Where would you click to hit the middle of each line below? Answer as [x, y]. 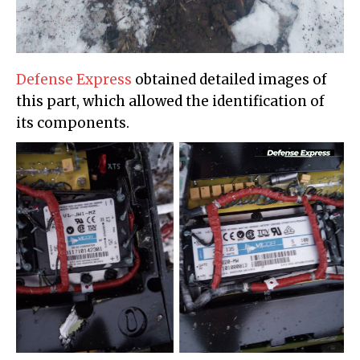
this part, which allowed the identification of [170, 102]
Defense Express [74, 80]
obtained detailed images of [229, 80]
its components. [73, 123]
